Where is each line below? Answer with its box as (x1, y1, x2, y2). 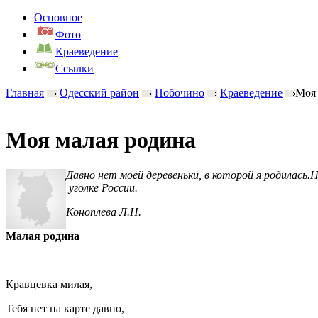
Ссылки (55, 62, 94, 75)
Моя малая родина (6, 127, 196, 153)
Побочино (155, 87, 204, 99)
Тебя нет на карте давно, (6, 302, 124, 314)
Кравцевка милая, (6, 278, 92, 290)
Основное (34, 11, 82, 23)
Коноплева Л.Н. (66, 205, 141, 218)
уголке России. (66, 181, 138, 194)
